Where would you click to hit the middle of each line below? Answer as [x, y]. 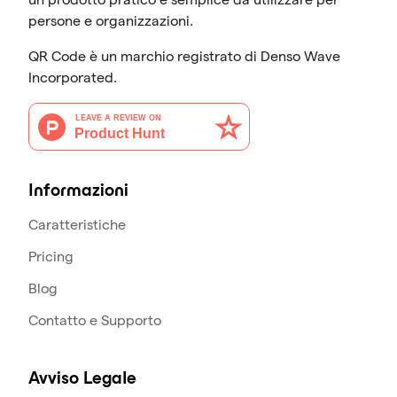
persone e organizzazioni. [111, 21]
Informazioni [78, 191]
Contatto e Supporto [95, 320]
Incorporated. [73, 78]
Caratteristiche [77, 225]
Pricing [51, 257]
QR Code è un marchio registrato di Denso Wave [184, 56]
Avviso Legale [82, 379]
